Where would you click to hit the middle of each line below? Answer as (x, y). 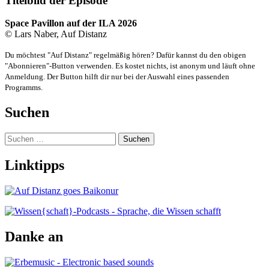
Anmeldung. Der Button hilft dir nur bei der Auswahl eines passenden (117, 77)
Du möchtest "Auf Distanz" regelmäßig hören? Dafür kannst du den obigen (125, 55)
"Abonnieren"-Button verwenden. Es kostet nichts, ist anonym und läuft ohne (130, 66)
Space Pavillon (36, 23)
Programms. (24, 88)
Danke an (34, 236)
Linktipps (35, 165)
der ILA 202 (107, 23)
